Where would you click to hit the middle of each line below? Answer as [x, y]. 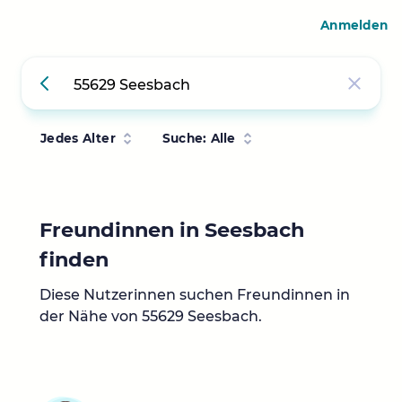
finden [74, 259]
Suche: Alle [199, 138]
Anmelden [354, 25]
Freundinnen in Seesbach [172, 230]
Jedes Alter [78, 138]
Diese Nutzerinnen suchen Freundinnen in [195, 295]
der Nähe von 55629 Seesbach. [151, 317]
